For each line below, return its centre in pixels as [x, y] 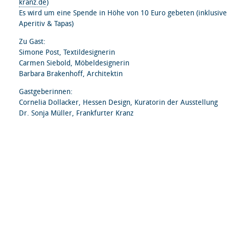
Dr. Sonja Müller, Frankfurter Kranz [76, 113]
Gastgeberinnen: [46, 92]
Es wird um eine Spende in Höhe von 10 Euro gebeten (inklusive [123, 13]
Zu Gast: [32, 42]
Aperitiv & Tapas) [46, 24]
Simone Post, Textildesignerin [67, 52]
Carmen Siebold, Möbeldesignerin [74, 63]
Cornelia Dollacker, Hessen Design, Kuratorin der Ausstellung [118, 102]
